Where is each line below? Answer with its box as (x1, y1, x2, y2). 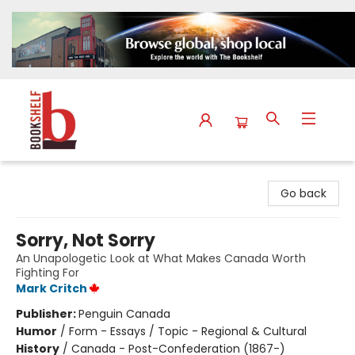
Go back (281, 185, 326, 202)
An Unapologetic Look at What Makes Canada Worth (16, 250, 306, 267)
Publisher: (16, 306, 78, 323)
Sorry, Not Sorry (16, 228, 155, 254)
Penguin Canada (78, 306, 170, 323)
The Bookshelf (12, 168, 90, 185)
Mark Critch (16, 281, 87, 297)
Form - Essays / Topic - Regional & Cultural (69, 323, 307, 340)
